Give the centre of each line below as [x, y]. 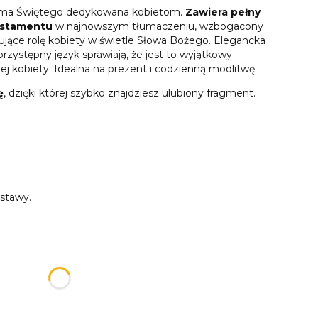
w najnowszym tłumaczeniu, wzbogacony [158, 26]
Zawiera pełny [223, 12]
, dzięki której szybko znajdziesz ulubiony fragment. [130, 93]
